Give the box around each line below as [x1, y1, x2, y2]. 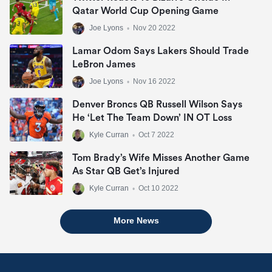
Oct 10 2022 [138, 184, 178, 193]
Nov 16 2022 [133, 77, 175, 86]
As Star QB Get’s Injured [72, 166, 180, 177]
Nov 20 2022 [133, 24, 175, 33]
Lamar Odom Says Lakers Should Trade [72, 46, 249, 56]
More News [113, 216, 159, 226]
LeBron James [72, 59, 135, 70]
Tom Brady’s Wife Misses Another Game [72, 153, 250, 163]
